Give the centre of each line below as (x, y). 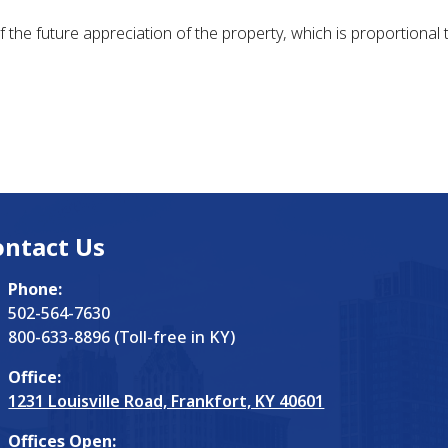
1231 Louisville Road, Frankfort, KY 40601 (166, 401)
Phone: (35, 289)
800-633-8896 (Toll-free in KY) (122, 337)
